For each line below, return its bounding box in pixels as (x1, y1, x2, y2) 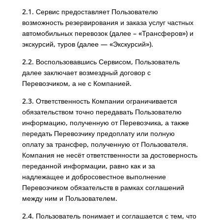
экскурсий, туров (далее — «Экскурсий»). (22, 39, 153, 49)
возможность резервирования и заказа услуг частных (22, 18, 193, 27)
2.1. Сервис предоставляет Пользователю (22, 7, 158, 16)
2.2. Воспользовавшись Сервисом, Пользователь (22, 57, 180, 66)
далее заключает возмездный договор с (22, 68, 151, 77)
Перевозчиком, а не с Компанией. (22, 79, 132, 88)
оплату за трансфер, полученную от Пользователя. (22, 139, 188, 149)
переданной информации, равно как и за (22, 161, 155, 170)
